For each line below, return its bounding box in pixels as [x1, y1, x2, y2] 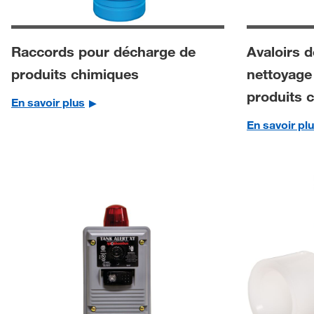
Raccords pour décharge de [11, 43, 196, 60]
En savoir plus [11, 95, 85, 109]
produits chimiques [11, 65, 139, 83]
